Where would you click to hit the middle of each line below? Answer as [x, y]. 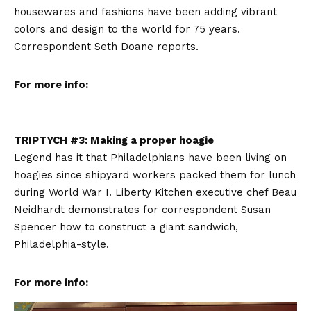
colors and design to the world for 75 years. [127, 29]
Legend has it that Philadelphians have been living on [150, 157]
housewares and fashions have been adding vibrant [145, 11]
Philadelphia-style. [61, 244]
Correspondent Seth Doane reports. [110, 46]
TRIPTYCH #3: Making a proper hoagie [114, 140]
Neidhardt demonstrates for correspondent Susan [142, 209]
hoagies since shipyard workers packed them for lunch [155, 175]
